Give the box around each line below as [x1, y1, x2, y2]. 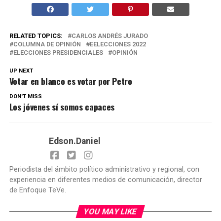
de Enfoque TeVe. [9, 185, 66, 194]
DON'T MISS [9, 93, 42, 100]
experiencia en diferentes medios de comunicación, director [9, 175, 202, 184]
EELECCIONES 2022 [89, 40, 146, 48]
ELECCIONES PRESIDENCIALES [13, 48, 103, 56]
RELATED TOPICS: [9, 32, 63, 39]
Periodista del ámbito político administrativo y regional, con [9, 165, 199, 174]
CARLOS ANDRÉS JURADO [71, 32, 148, 39]
